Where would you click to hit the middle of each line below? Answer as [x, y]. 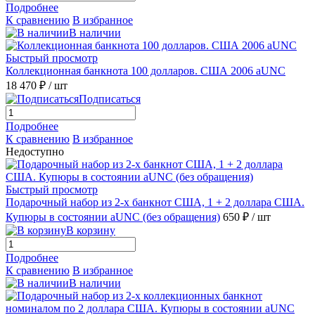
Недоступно [35, 151]
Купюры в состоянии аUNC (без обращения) [113, 217]
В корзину [91, 230]
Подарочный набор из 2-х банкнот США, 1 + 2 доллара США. [155, 202]
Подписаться [110, 98]
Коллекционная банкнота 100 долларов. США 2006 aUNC [146, 70]
